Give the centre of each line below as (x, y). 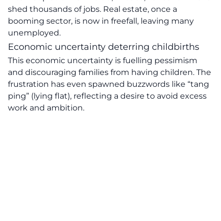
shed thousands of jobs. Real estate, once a (92, 9)
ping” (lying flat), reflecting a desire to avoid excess (107, 96)
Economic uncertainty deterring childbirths (104, 47)
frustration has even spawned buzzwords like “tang (109, 84)
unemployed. (34, 33)
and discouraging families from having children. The (110, 72)
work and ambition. (46, 108)
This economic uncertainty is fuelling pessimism (103, 60)
